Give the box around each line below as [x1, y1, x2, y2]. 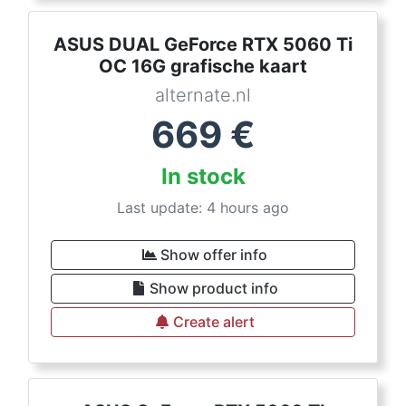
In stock [160, 163, 246, 189]
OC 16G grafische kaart [99, 55, 307, 77]
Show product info [150, 279, 278, 297]
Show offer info [160, 246, 267, 264]
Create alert [173, 313, 255, 331]
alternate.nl [155, 84, 251, 106]
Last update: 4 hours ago [117, 198, 289, 217]
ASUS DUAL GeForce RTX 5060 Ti [53, 34, 353, 55]
